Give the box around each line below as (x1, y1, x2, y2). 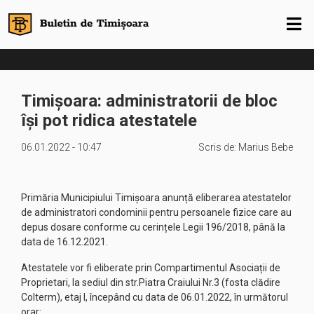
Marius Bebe (238, 142, 293, 153)
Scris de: (198, 142, 238, 153)
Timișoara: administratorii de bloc (21, 91, 278, 111)
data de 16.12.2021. (21, 236, 108, 247)
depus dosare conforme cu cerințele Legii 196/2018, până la (21, 221, 285, 233)
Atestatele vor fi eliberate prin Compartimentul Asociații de (21, 262, 280, 273)
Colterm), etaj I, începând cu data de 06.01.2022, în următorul (21, 292, 288, 303)
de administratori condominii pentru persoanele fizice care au (21, 207, 292, 218)
